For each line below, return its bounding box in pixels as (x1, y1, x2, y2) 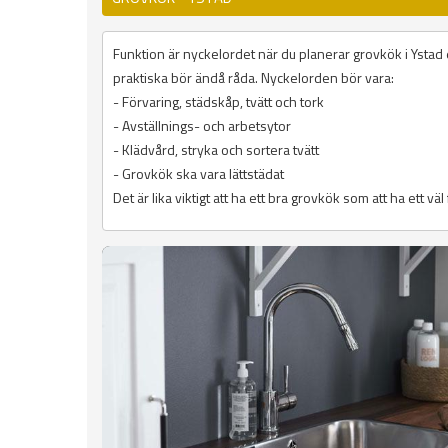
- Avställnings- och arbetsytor (113, 115, 291, 137)
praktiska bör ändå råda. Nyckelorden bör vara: (113, 67, 394, 89)
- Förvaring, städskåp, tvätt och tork (113, 91, 324, 113)
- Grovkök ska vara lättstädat (113, 163, 284, 185)
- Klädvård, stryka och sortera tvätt (113, 139, 319, 161)
